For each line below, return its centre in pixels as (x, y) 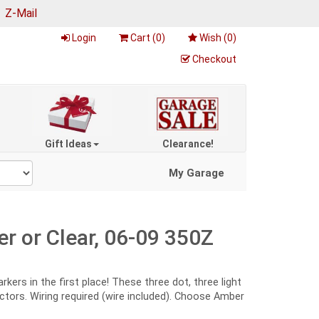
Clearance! (188, 143)
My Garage (197, 173)
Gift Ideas (69, 143)
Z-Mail (21, 13)
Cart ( (143, 38)
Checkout (214, 59)
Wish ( (213, 38)
